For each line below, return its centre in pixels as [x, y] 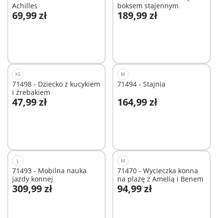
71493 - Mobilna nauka [49, 171]
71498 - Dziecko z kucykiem [56, 84]
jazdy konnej [33, 179]
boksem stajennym [148, 6]
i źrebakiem [31, 92]
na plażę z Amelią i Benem [160, 179]
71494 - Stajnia [141, 84]
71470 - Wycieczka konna [157, 171]
